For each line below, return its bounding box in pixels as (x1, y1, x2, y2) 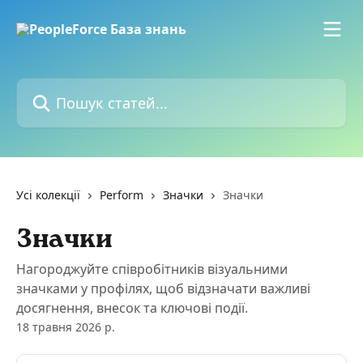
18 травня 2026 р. (16, 319, 115, 335)
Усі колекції (16, 187, 80, 203)
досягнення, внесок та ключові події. (16, 299, 248, 317)
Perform (100, 187, 143, 203)
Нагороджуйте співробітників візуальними (16, 260, 288, 278)
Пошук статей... (15, 78, 113, 96)
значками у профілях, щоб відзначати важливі (16, 280, 310, 297)
